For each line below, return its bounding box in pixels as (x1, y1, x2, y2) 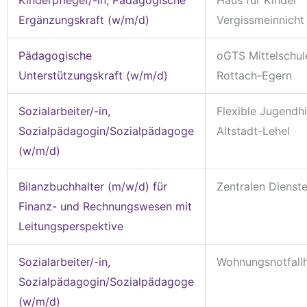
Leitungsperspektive (19, 219, 123, 233)
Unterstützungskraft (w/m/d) (19, 68, 168, 82)
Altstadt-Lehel (217, 123, 290, 138)
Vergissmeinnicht (217, 12, 304, 27)
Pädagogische (19, 48, 92, 62)
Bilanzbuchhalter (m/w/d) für (19, 179, 167, 193)
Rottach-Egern (217, 68, 292, 82)
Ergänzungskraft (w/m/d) (19, 12, 149, 27)
